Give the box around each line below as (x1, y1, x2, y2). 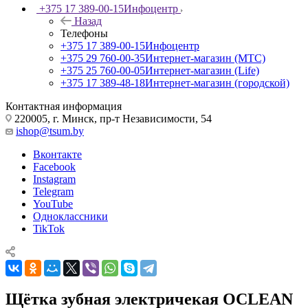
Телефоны (60, 27, 108, 39)
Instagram (33, 173, 76, 185)
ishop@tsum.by (16, 124, 84, 137)
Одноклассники (33, 210, 108, 222)
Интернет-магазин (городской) (145, 76, 289, 89)
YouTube (33, 197, 73, 210)
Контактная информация (5, 100, 122, 112)
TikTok (33, 222, 65, 234)
